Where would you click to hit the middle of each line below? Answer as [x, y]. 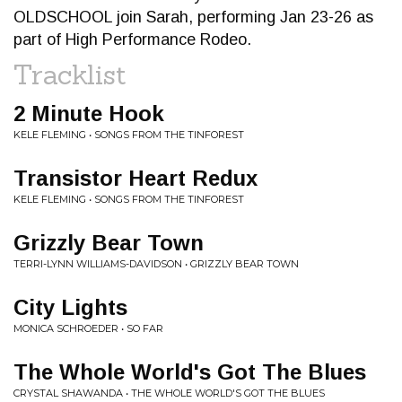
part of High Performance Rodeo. [132, 39]
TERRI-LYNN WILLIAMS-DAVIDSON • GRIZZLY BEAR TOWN [156, 264]
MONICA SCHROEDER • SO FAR [88, 328]
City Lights [70, 307]
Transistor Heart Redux [135, 178]
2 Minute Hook [89, 114]
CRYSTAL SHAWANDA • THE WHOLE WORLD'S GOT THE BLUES [169, 393]
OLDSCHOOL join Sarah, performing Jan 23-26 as [193, 17]
